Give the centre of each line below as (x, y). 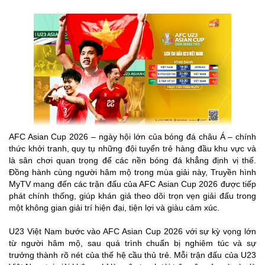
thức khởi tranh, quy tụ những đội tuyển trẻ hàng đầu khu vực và (132, 149)
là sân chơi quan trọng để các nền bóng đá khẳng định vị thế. (132, 161)
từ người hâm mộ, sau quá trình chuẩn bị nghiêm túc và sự (132, 243)
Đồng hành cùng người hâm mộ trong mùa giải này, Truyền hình (132, 172)
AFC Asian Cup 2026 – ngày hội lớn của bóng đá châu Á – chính (132, 137)
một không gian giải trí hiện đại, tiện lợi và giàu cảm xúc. (114, 208)
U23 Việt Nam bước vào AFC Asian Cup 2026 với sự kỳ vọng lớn (132, 232)
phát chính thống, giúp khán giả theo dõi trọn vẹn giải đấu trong (132, 196)
